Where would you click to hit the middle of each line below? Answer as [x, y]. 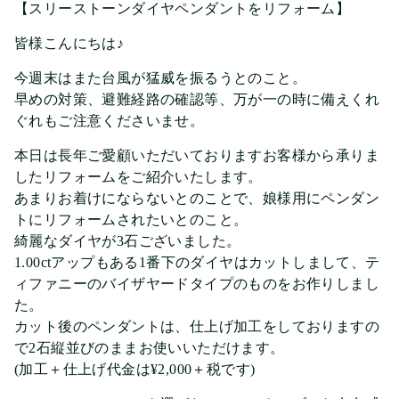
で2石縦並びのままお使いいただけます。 [150, 347]
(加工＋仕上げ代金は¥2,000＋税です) [135, 369]
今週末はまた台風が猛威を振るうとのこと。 [160, 77]
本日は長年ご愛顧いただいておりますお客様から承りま [197, 155]
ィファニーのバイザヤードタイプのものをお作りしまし [197, 283]
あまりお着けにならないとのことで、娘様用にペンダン [197, 198]
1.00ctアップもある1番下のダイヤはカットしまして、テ [197, 262]
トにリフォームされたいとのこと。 [131, 219]
